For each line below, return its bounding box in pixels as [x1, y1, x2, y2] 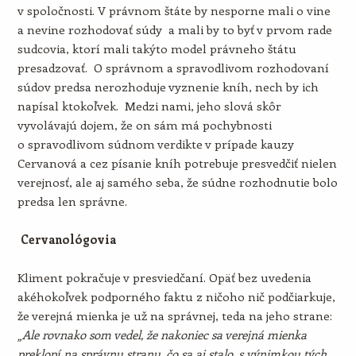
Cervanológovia [20, 231, 116, 247]
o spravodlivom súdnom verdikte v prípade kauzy [17, 136, 294, 152]
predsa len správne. [17, 193, 127, 209]
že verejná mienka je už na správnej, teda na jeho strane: [17, 308, 332, 323]
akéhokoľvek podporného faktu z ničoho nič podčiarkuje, [17, 288, 335, 304]
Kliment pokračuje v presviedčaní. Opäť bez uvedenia [17, 269, 311, 285]
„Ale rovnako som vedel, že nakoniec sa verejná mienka [17, 327, 307, 342]
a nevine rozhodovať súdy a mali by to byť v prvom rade [17, 21, 332, 37]
